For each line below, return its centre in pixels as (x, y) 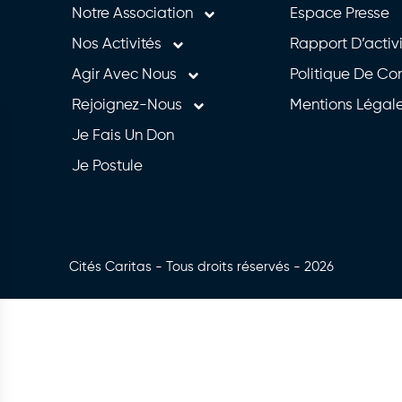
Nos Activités (116, 45)
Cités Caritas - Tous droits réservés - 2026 (201, 267)
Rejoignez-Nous (127, 106)
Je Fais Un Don (122, 136)
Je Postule (107, 167)
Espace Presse (339, 14)
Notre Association (132, 14)
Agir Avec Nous (124, 75)
